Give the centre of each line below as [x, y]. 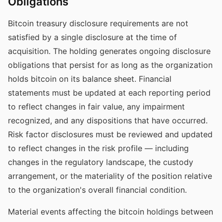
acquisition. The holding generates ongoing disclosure [109, 51]
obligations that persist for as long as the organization [110, 65]
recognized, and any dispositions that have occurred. [108, 120]
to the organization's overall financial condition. [97, 190]
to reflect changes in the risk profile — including [98, 148]
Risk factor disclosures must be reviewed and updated [110, 134]
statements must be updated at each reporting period [109, 93]
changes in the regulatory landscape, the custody [101, 162]
